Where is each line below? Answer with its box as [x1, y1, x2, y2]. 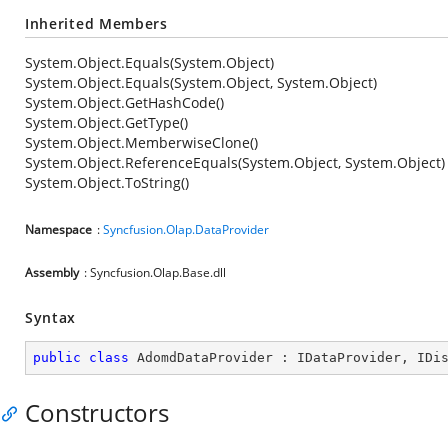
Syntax [25, 308, 77, 327]
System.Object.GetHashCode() [25, 93, 224, 112]
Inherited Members [25, 14, 168, 33]
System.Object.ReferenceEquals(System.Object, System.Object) [25, 153, 445, 172]
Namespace [25, 221, 92, 238]
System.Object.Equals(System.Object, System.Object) [25, 73, 377, 92]
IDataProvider [297, 350, 401, 365]
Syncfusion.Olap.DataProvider [103, 221, 269, 238]
